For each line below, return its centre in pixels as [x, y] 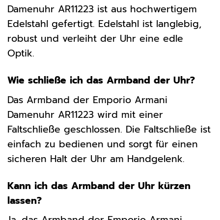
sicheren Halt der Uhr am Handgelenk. [96, 159]
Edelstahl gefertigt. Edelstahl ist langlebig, [104, 24]
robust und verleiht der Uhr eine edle [95, 39]
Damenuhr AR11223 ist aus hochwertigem [102, 9]
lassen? [25, 200]
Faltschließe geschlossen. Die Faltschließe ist [109, 129]
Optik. [21, 54]
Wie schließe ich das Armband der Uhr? [101, 81]
